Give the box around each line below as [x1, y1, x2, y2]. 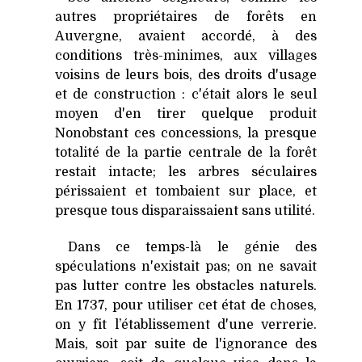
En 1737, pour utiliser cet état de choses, [55, 297, 317, 313]
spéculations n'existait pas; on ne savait [55, 259, 317, 274]
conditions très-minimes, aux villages [55, 48, 317, 63]
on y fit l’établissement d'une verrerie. [55, 317, 317, 332]
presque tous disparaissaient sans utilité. [55, 203, 315, 218]
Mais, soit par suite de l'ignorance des [55, 336, 317, 351]
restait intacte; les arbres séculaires [55, 164, 317, 179]
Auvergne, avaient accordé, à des [55, 28, 317, 44]
